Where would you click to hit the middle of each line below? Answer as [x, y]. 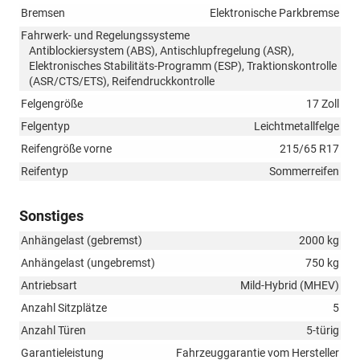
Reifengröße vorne [66, 149]
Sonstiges [51, 216]
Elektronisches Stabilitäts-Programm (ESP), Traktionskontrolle [183, 66]
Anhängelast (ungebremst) [88, 263]
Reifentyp [45, 172]
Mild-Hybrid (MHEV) [290, 286]
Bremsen [43, 13]
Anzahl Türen [53, 331]
